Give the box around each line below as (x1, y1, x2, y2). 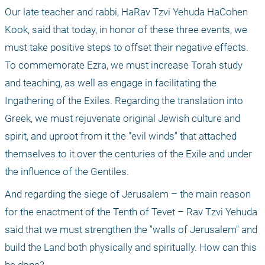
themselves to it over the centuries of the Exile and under (5, 148, 252, 160)
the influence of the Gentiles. (5, 166, 129, 178)
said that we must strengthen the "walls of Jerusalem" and (5, 224, 257, 236)
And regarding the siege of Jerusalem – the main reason (5, 188, 251, 201)
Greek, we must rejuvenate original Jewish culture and (5, 112, 240, 125)
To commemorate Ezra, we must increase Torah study (5, 59, 243, 72)
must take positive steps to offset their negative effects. (5, 41, 248, 54)
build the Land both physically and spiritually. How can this (5, 241, 257, 254)
